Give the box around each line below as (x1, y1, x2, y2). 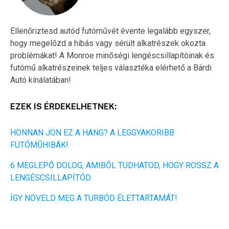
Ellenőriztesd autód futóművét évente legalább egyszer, (10, 26, 211, 36)
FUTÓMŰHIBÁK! (10, 140, 68, 150)
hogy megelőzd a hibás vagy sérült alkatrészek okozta (10, 38, 205, 48)
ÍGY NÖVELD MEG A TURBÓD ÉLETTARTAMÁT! (10, 193, 177, 203)
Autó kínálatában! (10, 75, 71, 85)
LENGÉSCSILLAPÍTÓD (10, 172, 91, 182)
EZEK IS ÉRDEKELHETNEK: (10, 101, 117, 111)
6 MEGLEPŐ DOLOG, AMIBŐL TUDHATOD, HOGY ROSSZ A (10, 160, 219, 170)
